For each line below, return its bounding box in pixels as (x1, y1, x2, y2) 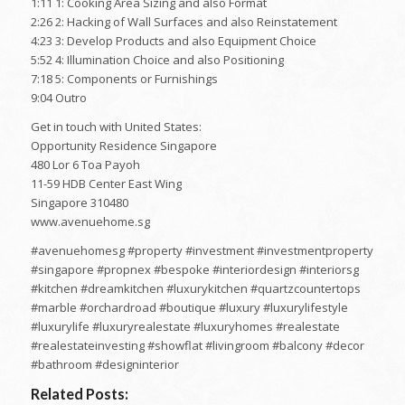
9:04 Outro (30, 89, 87, 107)
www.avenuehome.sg (30, 213, 150, 231)
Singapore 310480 (30, 194, 128, 212)
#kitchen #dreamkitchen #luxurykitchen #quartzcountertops (30, 280, 361, 297)
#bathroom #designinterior (30, 356, 179, 373)
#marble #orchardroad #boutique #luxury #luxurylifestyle (30, 299, 348, 316)
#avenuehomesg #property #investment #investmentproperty (30, 242, 373, 259)
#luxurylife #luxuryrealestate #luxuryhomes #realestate (30, 318, 340, 335)
